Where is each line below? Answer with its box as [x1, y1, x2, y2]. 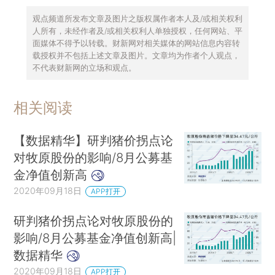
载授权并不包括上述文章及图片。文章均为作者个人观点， [32, 50, 240, 60]
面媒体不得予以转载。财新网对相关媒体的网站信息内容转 [32, 37, 240, 48]
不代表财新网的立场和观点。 [32, 62, 136, 72]
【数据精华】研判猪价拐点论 [14, 133, 174, 149]
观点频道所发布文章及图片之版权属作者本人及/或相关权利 [32, 13, 242, 23]
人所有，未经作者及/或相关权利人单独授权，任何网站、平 [32, 25, 242, 36]
